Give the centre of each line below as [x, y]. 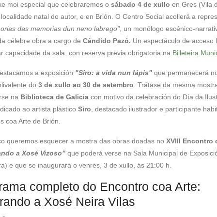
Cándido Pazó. [108, 41]
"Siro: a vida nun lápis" [114, 73]
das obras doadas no [132, 141]
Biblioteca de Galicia [54, 97]
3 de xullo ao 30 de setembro [86, 85]
